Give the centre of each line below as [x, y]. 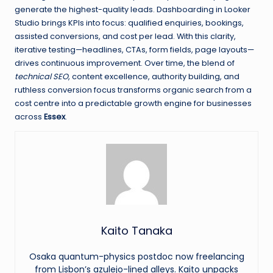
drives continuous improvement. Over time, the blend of [125, 63]
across [29, 117]
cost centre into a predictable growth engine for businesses [133, 104]
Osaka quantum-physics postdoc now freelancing [136, 257]
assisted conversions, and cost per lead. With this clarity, [125, 37]
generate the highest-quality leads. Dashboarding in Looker [133, 10]
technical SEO [41, 77]
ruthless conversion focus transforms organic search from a [133, 90]
